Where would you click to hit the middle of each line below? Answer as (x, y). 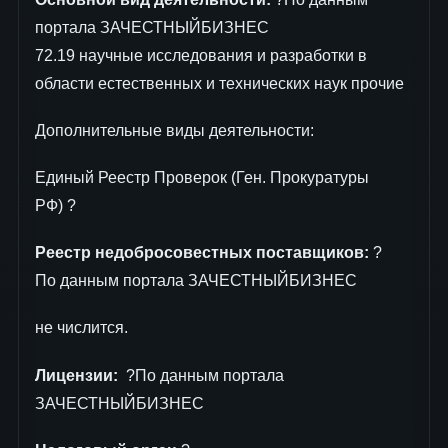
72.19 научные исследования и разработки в (201, 55)
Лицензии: (76, 375)
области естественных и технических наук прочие (219, 83)
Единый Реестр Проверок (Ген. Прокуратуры (202, 177)
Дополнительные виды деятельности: (174, 130)
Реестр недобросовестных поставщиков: (202, 253)
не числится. (81, 328)
